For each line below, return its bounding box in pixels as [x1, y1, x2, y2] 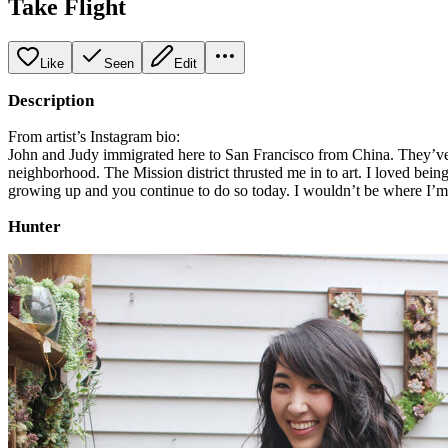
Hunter [8, 216, 61, 236]
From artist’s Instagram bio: [8, 127, 180, 145]
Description [8, 90, 94, 110]
